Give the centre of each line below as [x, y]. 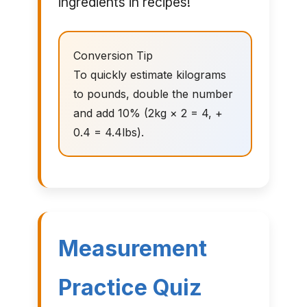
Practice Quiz [130, 288]
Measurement [132, 249]
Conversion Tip [113, 56]
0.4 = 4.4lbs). [108, 133]
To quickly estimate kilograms [149, 75]
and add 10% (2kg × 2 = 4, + [148, 113]
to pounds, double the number [153, 94]
